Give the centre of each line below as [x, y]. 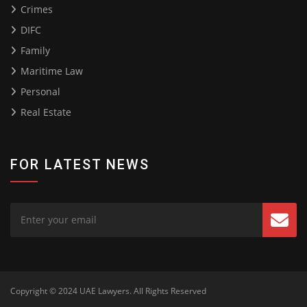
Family [35, 51]
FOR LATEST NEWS [80, 165]
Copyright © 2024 [45, 291]
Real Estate [46, 112]
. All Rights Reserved [168, 291]
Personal [40, 92]
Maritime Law [52, 71]
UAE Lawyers [105, 291]
